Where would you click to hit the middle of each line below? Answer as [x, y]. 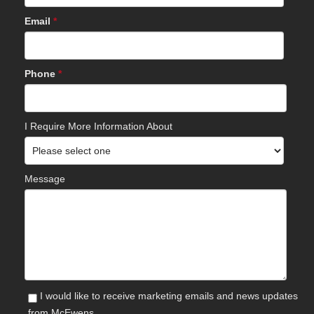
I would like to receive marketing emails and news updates [168, 295]
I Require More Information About [98, 126]
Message [45, 178]
